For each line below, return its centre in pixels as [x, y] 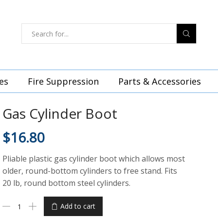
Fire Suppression [63, 82]
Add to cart [78, 206]
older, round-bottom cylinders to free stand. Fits [90, 171]
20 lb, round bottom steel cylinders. [66, 183]
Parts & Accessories [160, 82]
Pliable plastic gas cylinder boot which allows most [94, 159]
